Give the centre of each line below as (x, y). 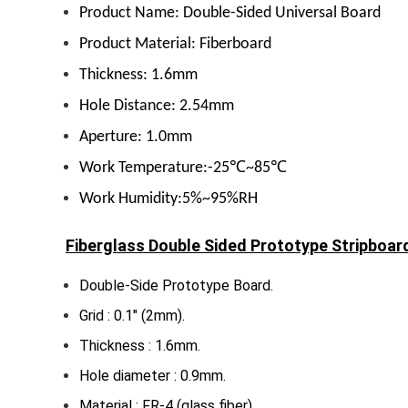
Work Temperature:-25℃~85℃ (183, 168)
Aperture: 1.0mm (136, 137)
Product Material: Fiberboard (175, 44)
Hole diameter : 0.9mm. (153, 375)
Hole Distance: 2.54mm (157, 106)
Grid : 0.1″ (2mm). (132, 315)
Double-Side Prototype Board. (176, 285)
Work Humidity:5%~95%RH (168, 199)
